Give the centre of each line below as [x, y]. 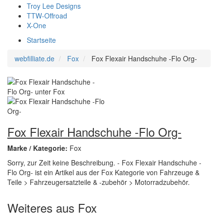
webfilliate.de [35, 58]
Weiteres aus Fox [52, 208]
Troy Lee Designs [54, 6]
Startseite [41, 40]
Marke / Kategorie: [38, 148]
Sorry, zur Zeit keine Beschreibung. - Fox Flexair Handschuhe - [104, 163]
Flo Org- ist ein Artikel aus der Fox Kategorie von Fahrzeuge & [103, 172]
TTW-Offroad [47, 16]
